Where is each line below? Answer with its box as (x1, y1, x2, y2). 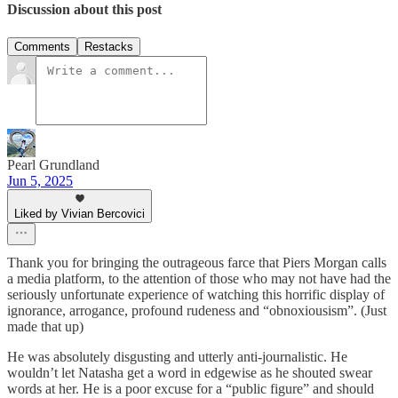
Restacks (84, 39, 133, 53)
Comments (14, 39, 70, 53)
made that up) (7, 318, 84, 334)
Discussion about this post (7, 2, 162, 18)
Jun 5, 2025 (7, 172, 73, 188)
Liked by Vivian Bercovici (14, 206, 145, 220)
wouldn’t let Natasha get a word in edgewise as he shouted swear (7, 364, 372, 380)
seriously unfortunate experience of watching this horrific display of (7, 286, 385, 302)
